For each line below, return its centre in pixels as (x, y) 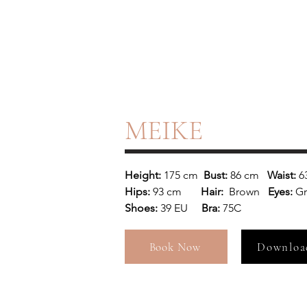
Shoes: (143, 208)
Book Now (175, 247)
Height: (144, 175)
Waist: (279, 175)
